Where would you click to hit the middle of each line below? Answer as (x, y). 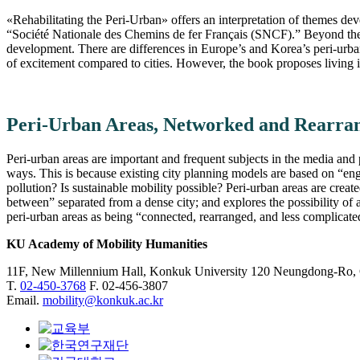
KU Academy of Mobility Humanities (107, 244)
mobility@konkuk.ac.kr (103, 301)
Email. (25, 301)
